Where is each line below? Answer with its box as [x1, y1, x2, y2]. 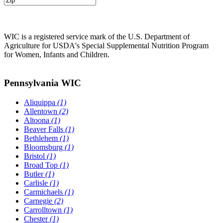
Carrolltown [24, 205, 64, 214]
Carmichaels [24, 187, 65, 196]
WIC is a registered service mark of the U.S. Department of [4, 32, 190, 41]
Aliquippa [24, 98, 57, 107]
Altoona [24, 115, 51, 124]
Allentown [24, 107, 59, 115]
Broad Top [24, 160, 60, 169]
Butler [24, 169, 45, 178]
